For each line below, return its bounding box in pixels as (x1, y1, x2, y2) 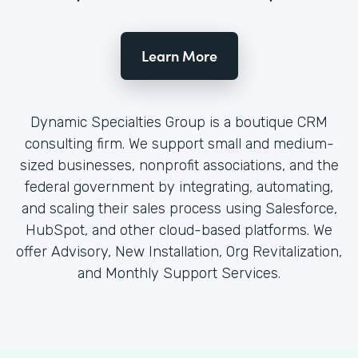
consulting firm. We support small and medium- (24, 135, 334, 153)
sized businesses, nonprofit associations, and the (19, 157, 339, 175)
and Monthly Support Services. (78, 265, 280, 283)
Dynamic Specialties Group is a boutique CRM (30, 113, 328, 132)
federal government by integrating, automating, (25, 178, 333, 197)
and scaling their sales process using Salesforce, (21, 200, 337, 218)
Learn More (141, 46, 217, 66)
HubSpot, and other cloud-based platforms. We (26, 221, 332, 240)
